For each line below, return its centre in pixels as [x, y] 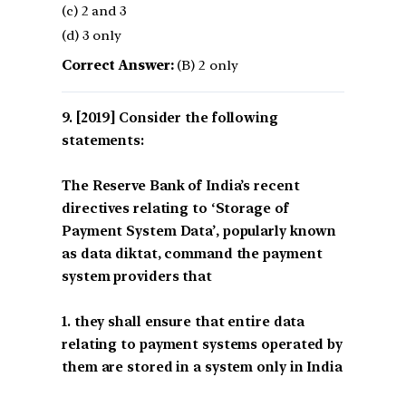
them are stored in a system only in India [202, 367]
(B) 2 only [206, 65]
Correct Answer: [118, 65]
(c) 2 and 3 [94, 10]
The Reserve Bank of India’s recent [181, 185]
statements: [103, 140]
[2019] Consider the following [177, 117]
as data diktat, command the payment [192, 253]
